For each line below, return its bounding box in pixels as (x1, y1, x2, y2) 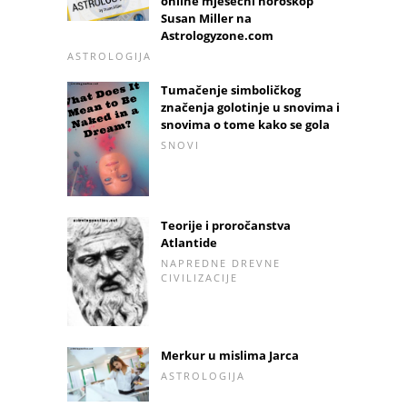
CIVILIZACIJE (161, 271, 238, 285)
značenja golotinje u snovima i (161, 98, 340, 115)
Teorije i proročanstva (161, 217, 291, 234)
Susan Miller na (161, 9, 252, 26)
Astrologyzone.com (161, 26, 273, 44)
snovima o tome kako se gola (161, 115, 330, 133)
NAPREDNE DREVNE (161, 256, 281, 271)
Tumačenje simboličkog (161, 81, 301, 98)
